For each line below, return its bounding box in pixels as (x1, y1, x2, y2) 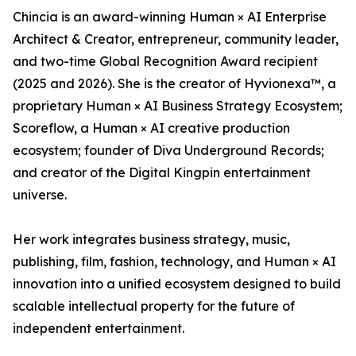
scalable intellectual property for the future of (13, 298, 295, 315)
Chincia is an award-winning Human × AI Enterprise (13, 9, 327, 25)
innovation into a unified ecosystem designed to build (13, 276, 341, 292)
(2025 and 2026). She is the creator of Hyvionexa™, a (13, 75, 336, 92)
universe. (13, 187, 67, 203)
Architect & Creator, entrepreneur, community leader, (13, 31, 339, 48)
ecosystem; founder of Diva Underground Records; (13, 142, 324, 159)
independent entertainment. (13, 320, 184, 337)
